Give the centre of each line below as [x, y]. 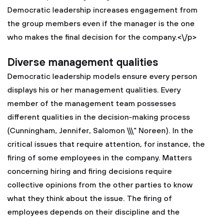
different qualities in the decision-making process [99, 117]
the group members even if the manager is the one [101, 24]
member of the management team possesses [92, 104]
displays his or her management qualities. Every [94, 90]
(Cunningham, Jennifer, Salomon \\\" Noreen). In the [100, 131]
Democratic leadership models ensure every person [102, 77]
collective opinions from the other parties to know [100, 185]
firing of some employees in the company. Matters [100, 158]
